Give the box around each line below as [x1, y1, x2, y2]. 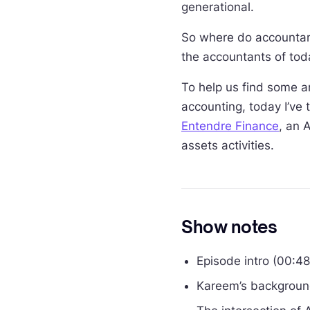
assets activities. [181, 138, 274, 152]
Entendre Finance [181, 119, 279, 133]
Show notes [181, 217, 277, 237]
